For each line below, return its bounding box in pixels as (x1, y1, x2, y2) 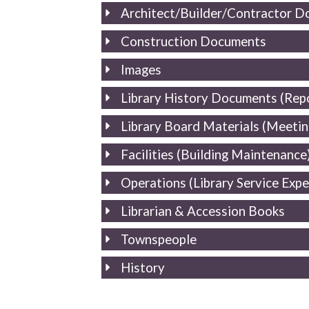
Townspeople (121, 231, 197, 247)
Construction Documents (121, 33, 267, 49)
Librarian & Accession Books (121, 203, 286, 219)
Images (121, 61, 162, 77)
